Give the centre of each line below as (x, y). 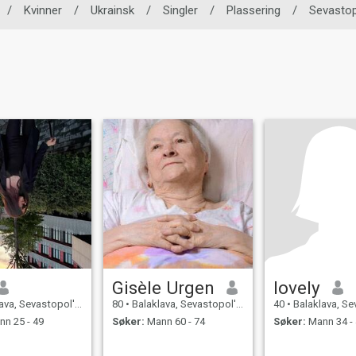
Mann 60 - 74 (175, 322)
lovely (297, 287)
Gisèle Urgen (164, 287)
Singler (180, 10)
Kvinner (43, 10)
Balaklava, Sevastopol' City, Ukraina (183, 304)
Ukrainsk (112, 10)
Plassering (253, 10)
